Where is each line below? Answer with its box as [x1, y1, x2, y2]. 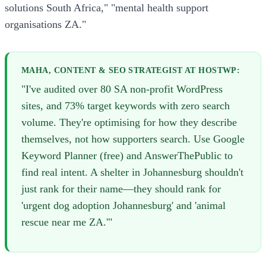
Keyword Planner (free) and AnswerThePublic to [21, 150, 233, 162]
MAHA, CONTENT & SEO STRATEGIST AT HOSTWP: [21, 65, 240, 75]
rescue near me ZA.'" [21, 216, 112, 229]
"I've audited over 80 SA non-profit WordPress [21, 83, 223, 96]
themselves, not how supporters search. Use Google [21, 133, 245, 145]
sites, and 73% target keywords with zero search [21, 100, 230, 112]
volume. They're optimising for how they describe [21, 116, 237, 129]
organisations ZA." [5, 18, 86, 30]
